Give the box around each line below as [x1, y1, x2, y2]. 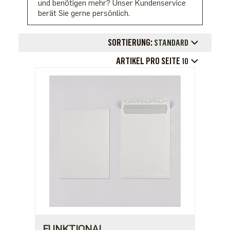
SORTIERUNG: [108, 37, 153, 48]
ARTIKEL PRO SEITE [116, 55, 181, 67]
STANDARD [154, 37, 190, 48]
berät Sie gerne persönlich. [38, 8, 130, 18]
